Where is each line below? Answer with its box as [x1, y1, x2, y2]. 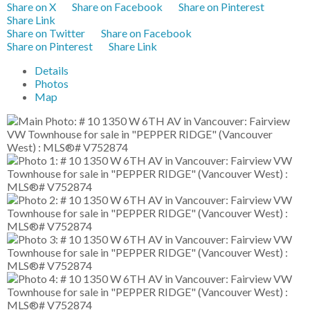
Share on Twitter [7, 26, 85, 39]
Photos [35, 77, 69, 90]
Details [35, 64, 69, 77]
